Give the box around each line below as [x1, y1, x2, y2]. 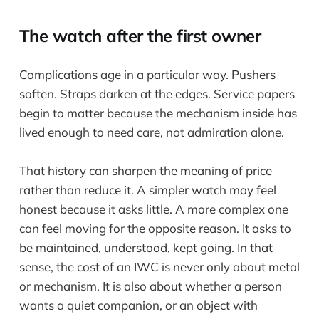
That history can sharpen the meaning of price [19, 163, 272, 179]
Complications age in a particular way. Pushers [19, 66, 276, 82]
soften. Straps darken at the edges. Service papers [19, 85, 295, 101]
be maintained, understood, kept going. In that [19, 240, 273, 256]
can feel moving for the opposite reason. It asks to [19, 221, 291, 236]
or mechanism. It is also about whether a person [19, 278, 282, 294]
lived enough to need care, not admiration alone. [19, 124, 284, 140]
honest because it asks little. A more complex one [19, 202, 288, 217]
